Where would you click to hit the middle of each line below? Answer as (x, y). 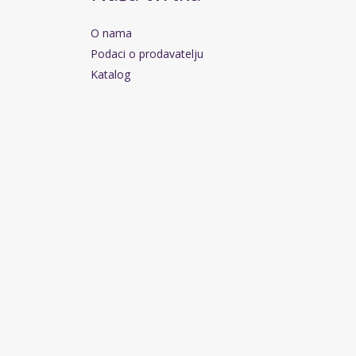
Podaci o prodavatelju (147, 54)
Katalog (110, 75)
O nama (111, 33)
